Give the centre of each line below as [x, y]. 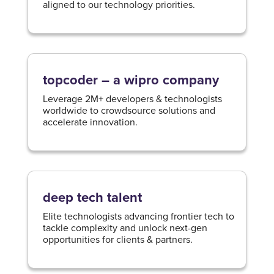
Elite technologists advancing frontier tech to [138, 216]
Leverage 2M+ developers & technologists [132, 98]
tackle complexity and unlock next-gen [125, 228]
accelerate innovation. [90, 122]
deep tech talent [92, 197]
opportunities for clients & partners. [117, 239]
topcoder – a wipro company [131, 80]
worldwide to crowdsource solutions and [129, 110]
